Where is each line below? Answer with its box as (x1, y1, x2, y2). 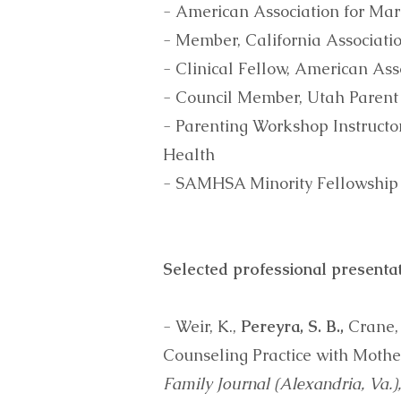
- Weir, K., (163, 316, 241, 337)
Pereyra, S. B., (241, 316, 344, 337)
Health (163, 144, 215, 165)
